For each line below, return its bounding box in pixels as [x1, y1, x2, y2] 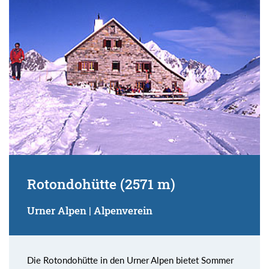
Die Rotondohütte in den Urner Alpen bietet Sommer [27, 254, 234, 265]
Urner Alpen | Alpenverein [27, 204, 153, 217]
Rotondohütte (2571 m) [27, 174, 175, 193]
